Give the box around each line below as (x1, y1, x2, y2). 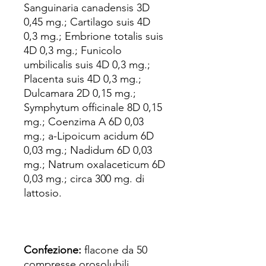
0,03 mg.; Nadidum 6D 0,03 (24, 144, 152, 157)
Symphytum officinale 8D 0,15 (24, 101, 162, 114)
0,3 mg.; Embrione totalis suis (24, 30, 163, 43)
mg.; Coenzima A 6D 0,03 (24, 115, 144, 128)
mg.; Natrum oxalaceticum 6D (24, 158, 165, 171)
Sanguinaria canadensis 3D (24, 1, 150, 14)
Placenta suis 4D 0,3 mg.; (24, 72, 141, 85)
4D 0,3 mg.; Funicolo (24, 44, 122, 57)
